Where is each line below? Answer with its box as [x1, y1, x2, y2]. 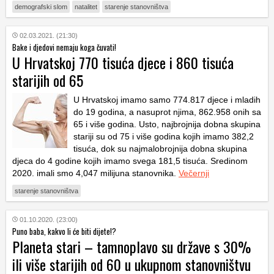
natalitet [75, 2, 97, 10]
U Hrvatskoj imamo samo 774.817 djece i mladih [73, 94, 261, 105]
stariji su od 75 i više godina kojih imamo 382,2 [73, 131, 254, 141]
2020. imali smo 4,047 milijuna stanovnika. [12, 168, 179, 178]
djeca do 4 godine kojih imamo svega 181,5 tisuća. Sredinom [12, 155, 248, 166]
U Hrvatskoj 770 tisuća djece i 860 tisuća [12, 51, 234, 73]
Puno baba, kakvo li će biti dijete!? [12, 224, 116, 237]
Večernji [179, 168, 209, 178]
